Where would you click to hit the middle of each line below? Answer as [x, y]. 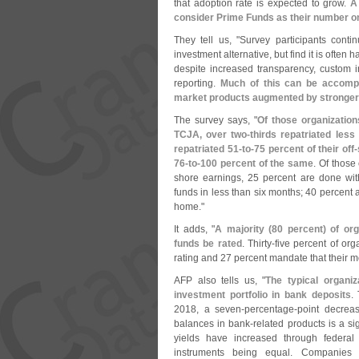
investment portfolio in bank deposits [262, 295]
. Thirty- [258, 244]
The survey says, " [216, 120]
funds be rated [208, 244]
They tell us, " [207, 40]
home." [189, 207]
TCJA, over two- [212, 135]
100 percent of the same [257, 163]
